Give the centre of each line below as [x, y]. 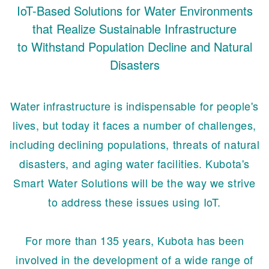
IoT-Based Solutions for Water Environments [134, 11]
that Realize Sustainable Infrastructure [134, 29]
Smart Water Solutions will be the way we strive [134, 183]
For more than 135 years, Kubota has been [134, 240]
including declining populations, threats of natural [134, 144]
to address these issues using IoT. [134, 202]
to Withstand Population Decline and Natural [134, 47]
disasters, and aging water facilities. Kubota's [134, 164]
